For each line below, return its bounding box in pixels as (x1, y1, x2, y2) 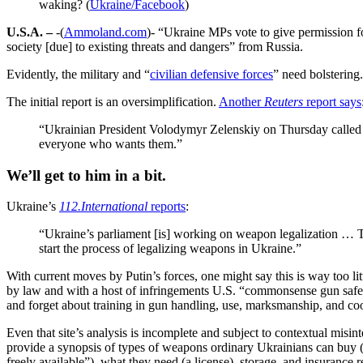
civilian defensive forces (150, 66, 273, 81)
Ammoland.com (64, 24, 147, 39)
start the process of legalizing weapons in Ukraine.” (39, 241, 301, 256)
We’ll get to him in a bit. (6, 166, 166, 184)
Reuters (264, 94, 303, 109)
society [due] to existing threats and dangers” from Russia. (6, 39, 303, 53)
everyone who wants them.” (39, 136, 182, 151)
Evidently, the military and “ (6, 66, 150, 81)
